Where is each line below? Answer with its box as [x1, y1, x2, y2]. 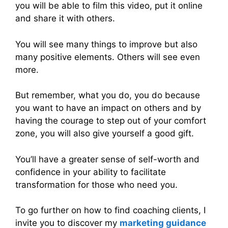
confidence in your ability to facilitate [15, 166, 166, 177]
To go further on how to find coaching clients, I [15, 205, 206, 216]
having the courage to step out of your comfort [15, 116, 206, 126]
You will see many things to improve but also [15, 39, 197, 49]
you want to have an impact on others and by [15, 103, 201, 113]
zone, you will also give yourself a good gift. [15, 128, 194, 139]
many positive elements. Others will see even [15, 51, 200, 62]
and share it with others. [15, 13, 115, 24]
